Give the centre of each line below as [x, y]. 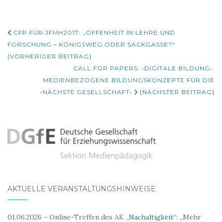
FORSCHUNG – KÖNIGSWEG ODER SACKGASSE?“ [91, 44]
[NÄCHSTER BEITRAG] [176, 92]
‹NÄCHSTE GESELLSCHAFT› [87, 92]
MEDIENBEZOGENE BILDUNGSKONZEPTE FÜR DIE [129, 80]
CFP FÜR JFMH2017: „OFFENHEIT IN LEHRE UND [93, 32]
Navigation [45, 49]
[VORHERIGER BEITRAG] [50, 56]
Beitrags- [38, 34]
